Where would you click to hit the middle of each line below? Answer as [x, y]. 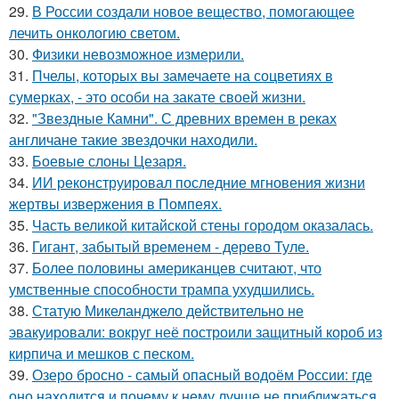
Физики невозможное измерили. [138, 53]
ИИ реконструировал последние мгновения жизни [199, 182]
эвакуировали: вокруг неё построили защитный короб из [195, 331]
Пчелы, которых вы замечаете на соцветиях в [183, 75]
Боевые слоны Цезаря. [109, 160]
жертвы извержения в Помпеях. [115, 203]
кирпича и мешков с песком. [102, 353]
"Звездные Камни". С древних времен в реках [184, 118]
